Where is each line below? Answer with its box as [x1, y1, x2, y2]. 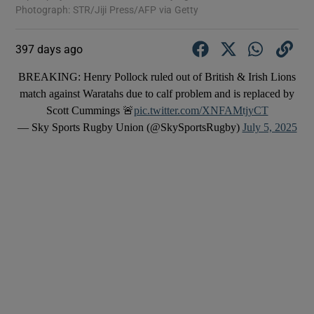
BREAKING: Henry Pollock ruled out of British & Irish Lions [18, 70, 296, 83]
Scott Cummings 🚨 [46, 104, 134, 116]
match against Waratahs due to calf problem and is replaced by [20, 87, 294, 100]
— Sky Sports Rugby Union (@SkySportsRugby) [17, 121, 243, 133]
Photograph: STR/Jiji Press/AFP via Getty [15, 4, 199, 15]
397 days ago [15, 43, 83, 55]
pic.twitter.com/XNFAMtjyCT [133, 104, 268, 116]
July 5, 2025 [242, 121, 297, 133]
